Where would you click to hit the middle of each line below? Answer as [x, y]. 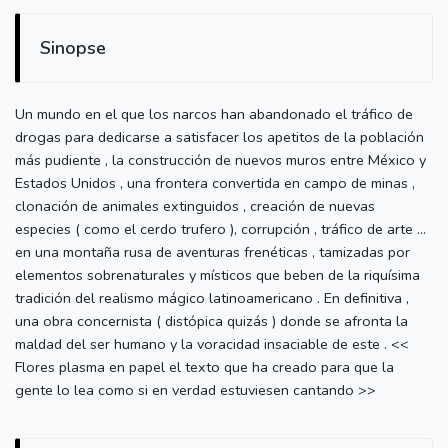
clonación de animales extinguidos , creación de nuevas [195, 206]
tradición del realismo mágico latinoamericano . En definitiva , [212, 298]
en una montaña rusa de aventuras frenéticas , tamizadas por [212, 252]
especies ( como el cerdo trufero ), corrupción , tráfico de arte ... [220, 229]
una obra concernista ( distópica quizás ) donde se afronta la [211, 321]
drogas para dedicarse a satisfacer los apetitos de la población [219, 137]
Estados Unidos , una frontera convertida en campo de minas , [215, 183]
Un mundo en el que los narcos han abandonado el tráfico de [214, 114]
